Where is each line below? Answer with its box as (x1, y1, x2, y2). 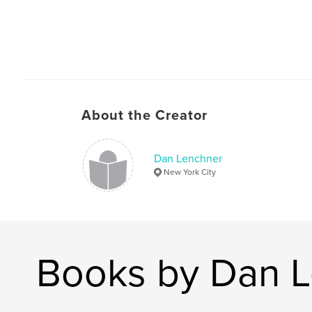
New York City (164, 166, 216, 177)
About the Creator (81, 107, 208, 124)
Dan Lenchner (154, 151, 222, 166)
